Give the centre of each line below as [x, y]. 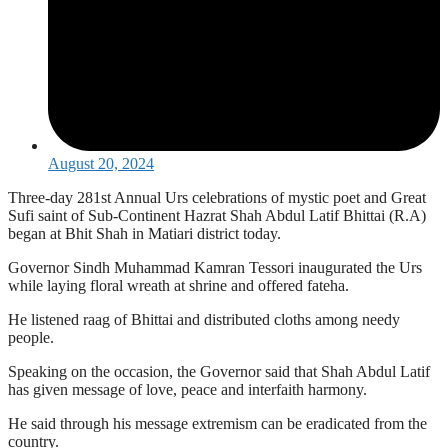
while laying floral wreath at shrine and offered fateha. [178, 285]
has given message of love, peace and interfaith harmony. [187, 389]
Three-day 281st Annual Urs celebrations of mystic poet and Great [217, 197]
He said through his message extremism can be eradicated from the [217, 423]
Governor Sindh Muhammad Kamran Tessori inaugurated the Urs [215, 267]
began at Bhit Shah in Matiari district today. [144, 233]
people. [31, 337]
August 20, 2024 [101, 163]
